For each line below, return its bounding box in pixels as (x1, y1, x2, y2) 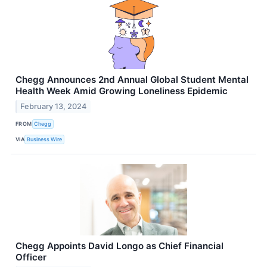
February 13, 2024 (20, 101, 87, 111)
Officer (15, 251, 46, 263)
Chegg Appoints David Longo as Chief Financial (15, 240, 223, 252)
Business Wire (27, 136, 63, 143)
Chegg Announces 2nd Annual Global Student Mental (15, 73, 249, 85)
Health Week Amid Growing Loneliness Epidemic (15, 85, 228, 97)
